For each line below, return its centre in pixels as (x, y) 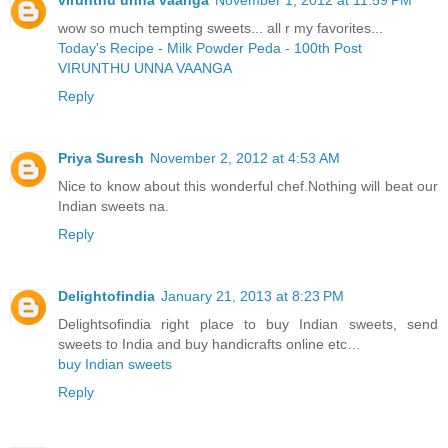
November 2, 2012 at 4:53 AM (245, 158)
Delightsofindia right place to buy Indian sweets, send (248, 324)
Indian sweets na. (113, 206)
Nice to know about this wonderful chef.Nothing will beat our (248, 186)
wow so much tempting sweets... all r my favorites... (220, 28)
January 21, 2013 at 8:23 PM (252, 296)
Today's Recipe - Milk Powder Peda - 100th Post (210, 48)
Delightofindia (106, 296)
